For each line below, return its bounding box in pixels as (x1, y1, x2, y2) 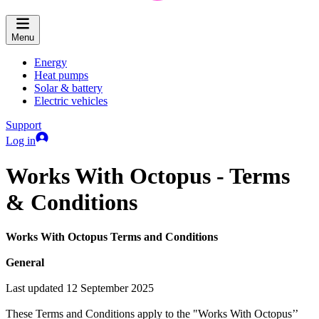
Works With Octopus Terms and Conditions (6, 231, 218, 244)
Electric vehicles (34, 95, 108, 108)
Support (6, 119, 41, 132)
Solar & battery (34, 82, 103, 95)
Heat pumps (34, 69, 88, 82)
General (6, 256, 44, 269)
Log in (6, 135, 36, 147)
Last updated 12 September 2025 (6, 282, 154, 295)
